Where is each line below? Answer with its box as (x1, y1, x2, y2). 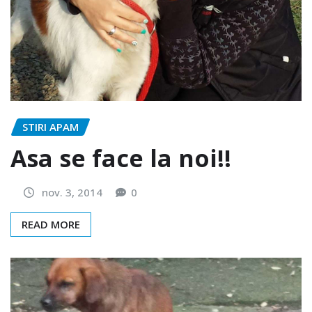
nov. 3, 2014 (42, 185, 102, 199)
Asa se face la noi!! (10, 141, 231, 174)
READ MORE (22, 217, 80, 232)
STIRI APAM (22, 119, 79, 134)
